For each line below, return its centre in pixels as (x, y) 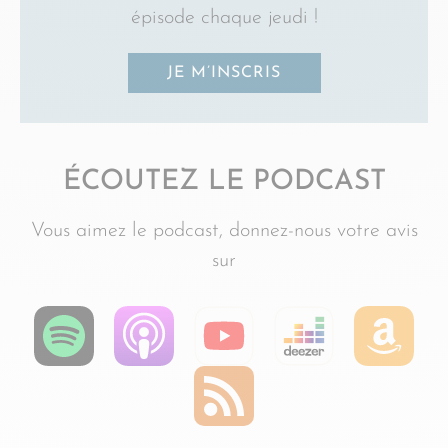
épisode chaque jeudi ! (224, 18)
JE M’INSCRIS (224, 73)
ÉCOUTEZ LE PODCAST (224, 182)
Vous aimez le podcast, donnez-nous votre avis (224, 231)
